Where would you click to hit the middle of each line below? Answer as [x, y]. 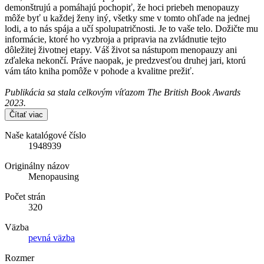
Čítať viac [26, 114]
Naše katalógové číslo [45, 135]
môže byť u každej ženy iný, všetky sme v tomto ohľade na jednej [127, 18]
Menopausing [54, 176]
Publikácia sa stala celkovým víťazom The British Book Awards [123, 92]
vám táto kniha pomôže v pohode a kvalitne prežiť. [99, 71]
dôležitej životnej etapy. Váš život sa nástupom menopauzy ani [121, 49]
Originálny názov [37, 166]
